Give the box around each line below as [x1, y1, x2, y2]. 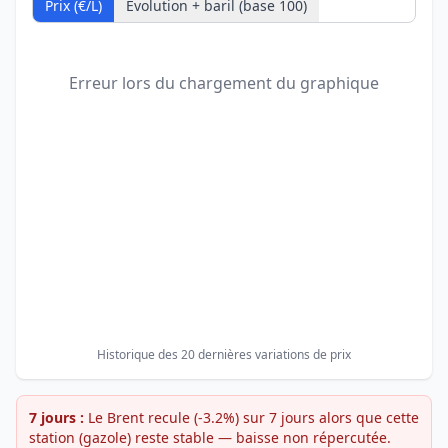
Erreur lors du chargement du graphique [69, 72, 379, 94]
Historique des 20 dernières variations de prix [97, 346, 351, 363]
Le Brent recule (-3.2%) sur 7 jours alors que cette [88, 408, 419, 427]
